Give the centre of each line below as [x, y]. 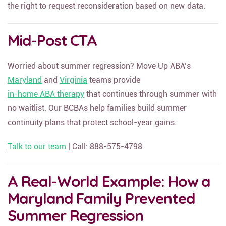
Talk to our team [37, 152]
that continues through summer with [151, 100]
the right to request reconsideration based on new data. [106, 11]
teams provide [114, 86]
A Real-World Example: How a [109, 187]
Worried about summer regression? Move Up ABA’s [99, 71]
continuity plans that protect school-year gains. [92, 128]
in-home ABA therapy [46, 100]
